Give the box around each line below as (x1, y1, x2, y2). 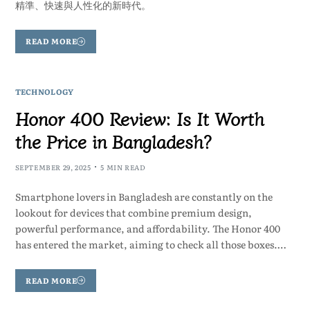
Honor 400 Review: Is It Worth (15, 104, 264, 131)
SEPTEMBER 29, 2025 (15, 161, 91, 172)
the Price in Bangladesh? (15, 127, 211, 154)
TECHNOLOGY (15, 85, 74, 97)
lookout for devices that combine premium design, (15, 205, 252, 219)
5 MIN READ (100, 161, 146, 172)
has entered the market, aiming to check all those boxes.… (15, 237, 286, 251)
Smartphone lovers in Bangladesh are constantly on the (15, 189, 273, 203)
